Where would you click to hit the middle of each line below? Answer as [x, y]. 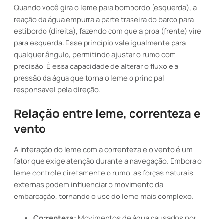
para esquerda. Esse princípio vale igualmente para [100, 43]
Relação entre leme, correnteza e [107, 113]
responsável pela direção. [57, 90]
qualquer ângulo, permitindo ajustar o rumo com [95, 55]
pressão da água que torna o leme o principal [89, 78]
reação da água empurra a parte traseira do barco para [104, 19]
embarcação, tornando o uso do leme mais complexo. [104, 196]
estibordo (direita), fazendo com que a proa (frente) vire [108, 31]
